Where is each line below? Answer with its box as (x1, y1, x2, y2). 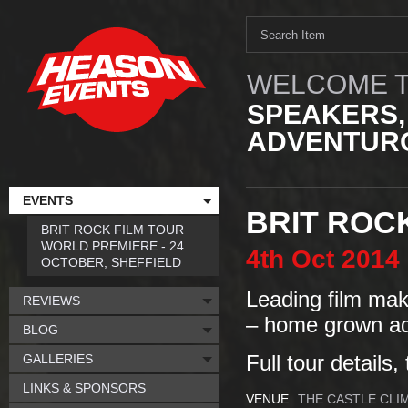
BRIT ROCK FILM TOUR (41, 222, 184, 237)
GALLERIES (23, 352, 93, 366)
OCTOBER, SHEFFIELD (41, 255, 181, 270)
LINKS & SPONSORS (23, 381, 146, 395)
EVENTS (23, 193, 73, 208)
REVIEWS (23, 293, 80, 308)
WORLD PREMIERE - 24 (41, 239, 184, 253)
